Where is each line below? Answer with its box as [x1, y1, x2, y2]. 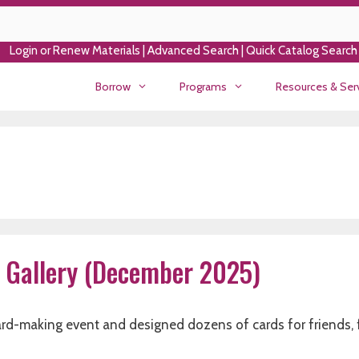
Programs [179, 79, 228, 94]
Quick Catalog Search [245, 43, 357, 58]
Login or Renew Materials [9, 43, 140, 58]
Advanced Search [147, 43, 239, 58]
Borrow [95, 79, 131, 94]
